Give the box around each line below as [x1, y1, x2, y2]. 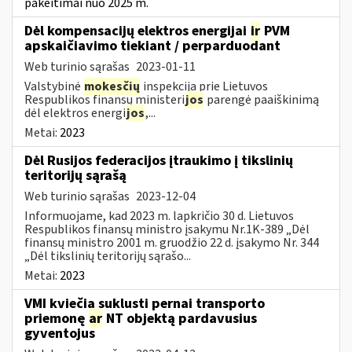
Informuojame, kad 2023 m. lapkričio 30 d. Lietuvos [24, 207, 294, 225]
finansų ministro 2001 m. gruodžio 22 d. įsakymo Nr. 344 [24, 233, 319, 251]
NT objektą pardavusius [103, 308, 257, 328]
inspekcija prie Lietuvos [141, 77, 268, 95]
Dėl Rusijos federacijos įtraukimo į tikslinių [24, 150, 293, 170]
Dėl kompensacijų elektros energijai [24, 20, 250, 41]
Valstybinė [24, 77, 83, 95]
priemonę [24, 308, 88, 328]
